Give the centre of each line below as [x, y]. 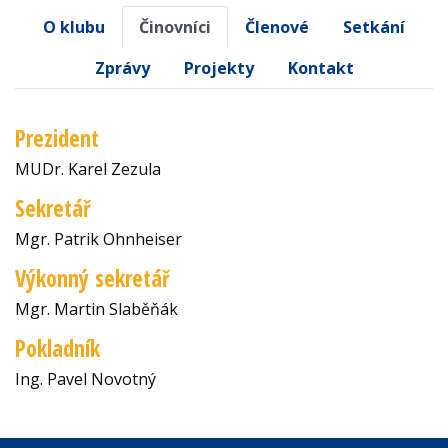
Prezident [57, 138]
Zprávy [122, 67]
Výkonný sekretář [92, 278]
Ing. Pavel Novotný [85, 378]
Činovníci [175, 26]
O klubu [74, 26]
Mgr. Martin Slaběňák [96, 308]
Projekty [218, 67]
